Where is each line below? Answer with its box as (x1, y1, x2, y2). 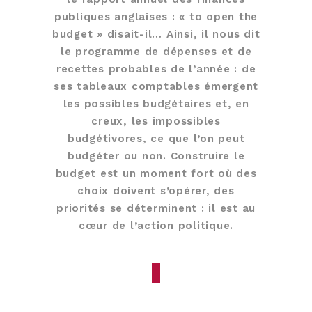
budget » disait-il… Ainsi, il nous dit (52, 28, 260, 41)
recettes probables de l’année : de (56, 63, 256, 76)
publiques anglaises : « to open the (54, 10, 258, 24)
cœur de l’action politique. (78, 219, 234, 233)
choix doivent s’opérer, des (77, 185, 235, 198)
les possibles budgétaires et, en (63, 97, 249, 111)
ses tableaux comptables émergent (54, 80, 258, 93)
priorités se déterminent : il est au (56, 202, 256, 215)
